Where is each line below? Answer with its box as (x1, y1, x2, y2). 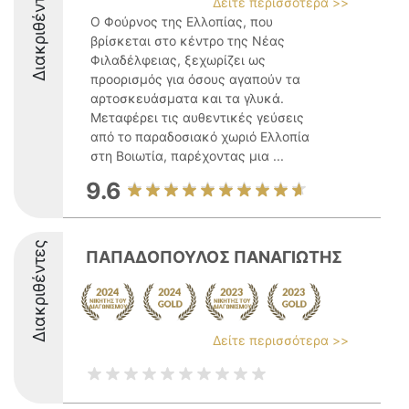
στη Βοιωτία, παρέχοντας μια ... (90, 148, 284, 163)
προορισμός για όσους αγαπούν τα (90, 71, 300, 87)
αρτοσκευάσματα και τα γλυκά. (90, 90, 284, 106)
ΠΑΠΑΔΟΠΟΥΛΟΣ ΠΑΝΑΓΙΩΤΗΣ (86, 247, 342, 267)
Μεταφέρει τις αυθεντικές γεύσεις (90, 110, 304, 125)
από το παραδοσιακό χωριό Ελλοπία (90, 129, 309, 144)
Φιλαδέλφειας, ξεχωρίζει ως (90, 52, 266, 68)
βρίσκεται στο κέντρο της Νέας (90, 33, 285, 48)
